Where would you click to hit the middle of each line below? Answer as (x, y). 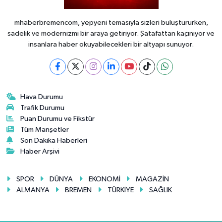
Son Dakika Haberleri (54, 140)
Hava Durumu (42, 97)
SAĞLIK (161, 190)
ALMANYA (33, 190)
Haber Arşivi (40, 151)
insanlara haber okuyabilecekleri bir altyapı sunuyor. (111, 44)
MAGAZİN (153, 179)
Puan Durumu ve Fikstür (58, 118)
